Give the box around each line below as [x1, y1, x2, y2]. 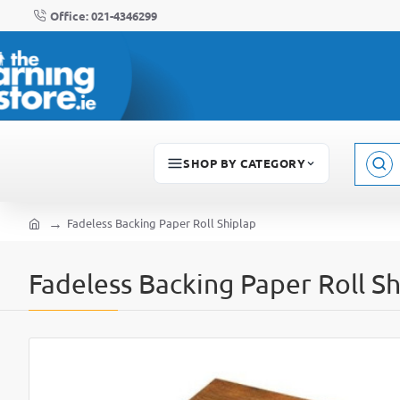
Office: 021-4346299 [50, 7, 157, 23]
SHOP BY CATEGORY [183, 155, 306, 171]
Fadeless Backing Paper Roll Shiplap [67, 215, 256, 230]
